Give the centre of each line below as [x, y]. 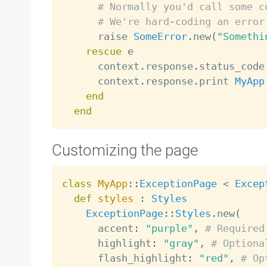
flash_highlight [124, 258]
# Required [235, 228]
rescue [103, 52]
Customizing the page [125, 150]
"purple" [169, 228]
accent [97, 228]
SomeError [160, 37]
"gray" [181, 243]
